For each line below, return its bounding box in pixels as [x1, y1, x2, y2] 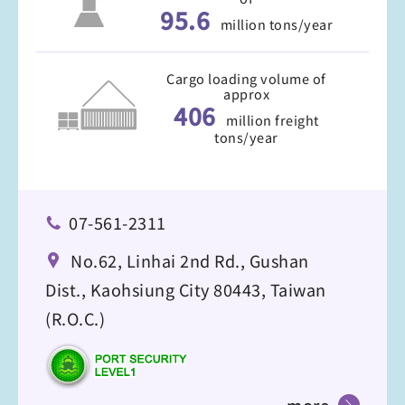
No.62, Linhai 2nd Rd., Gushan [71, 249, 309, 273]
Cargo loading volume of [166, 69, 326, 89]
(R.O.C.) [45, 306, 105, 331]
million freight [226, 110, 319, 130]
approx [223, 84, 269, 104]
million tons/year [220, 14, 333, 34]
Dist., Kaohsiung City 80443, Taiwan [45, 278, 326, 302]
